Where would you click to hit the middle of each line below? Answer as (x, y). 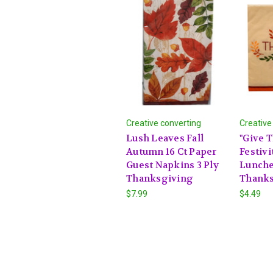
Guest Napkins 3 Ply (172, 165)
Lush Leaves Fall (165, 138)
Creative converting (164, 123)
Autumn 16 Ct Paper (172, 151)
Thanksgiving (160, 178)
